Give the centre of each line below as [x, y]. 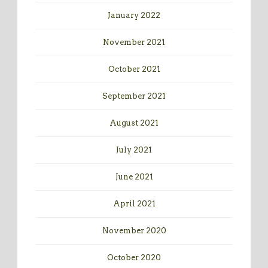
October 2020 [134, 258]
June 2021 [134, 177]
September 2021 [134, 96]
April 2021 [134, 204]
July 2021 [134, 150]
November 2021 [134, 42]
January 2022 [134, 16]
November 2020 [134, 231]
